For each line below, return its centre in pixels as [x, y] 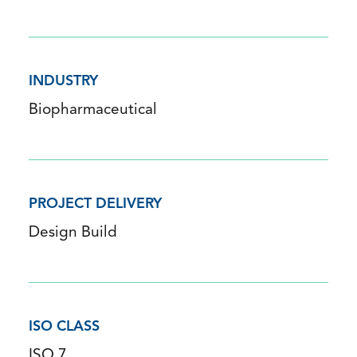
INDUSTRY [63, 82]
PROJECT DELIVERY [95, 205]
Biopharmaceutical [93, 111]
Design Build [73, 233]
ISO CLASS [64, 328]
